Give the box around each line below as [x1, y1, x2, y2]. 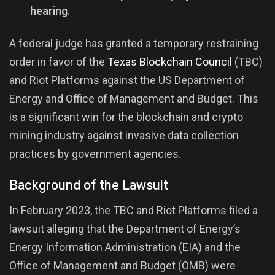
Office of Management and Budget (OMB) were [9, 259, 236, 273]
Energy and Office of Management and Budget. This [9, 91, 258, 105]
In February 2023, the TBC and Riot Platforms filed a [9, 204, 258, 217]
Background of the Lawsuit [9, 176, 168, 196]
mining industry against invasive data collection [9, 128, 239, 142]
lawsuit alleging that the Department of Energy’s [9, 222, 241, 236]
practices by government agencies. [9, 147, 181, 160]
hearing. [30, 2, 71, 20]
